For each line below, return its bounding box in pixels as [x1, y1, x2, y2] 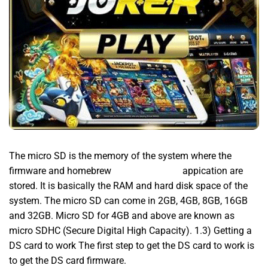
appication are [180, 165, 243, 176]
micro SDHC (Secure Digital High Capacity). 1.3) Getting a [9, 224, 252, 236]
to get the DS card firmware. [9, 254, 126, 266]
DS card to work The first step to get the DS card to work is [9, 239, 254, 251]
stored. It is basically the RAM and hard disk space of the [9, 179, 248, 191]
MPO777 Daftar [114, 165, 180, 176]
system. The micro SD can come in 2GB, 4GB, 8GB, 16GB [9, 194, 248, 206]
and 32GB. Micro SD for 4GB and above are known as [9, 209, 234, 221]
